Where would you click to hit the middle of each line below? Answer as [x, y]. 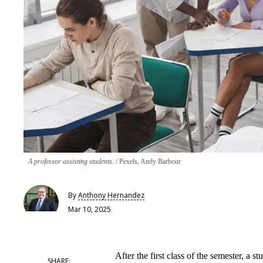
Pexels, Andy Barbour [149, 161]
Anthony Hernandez [111, 195]
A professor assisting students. [72, 161]
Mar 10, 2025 [90, 209]
